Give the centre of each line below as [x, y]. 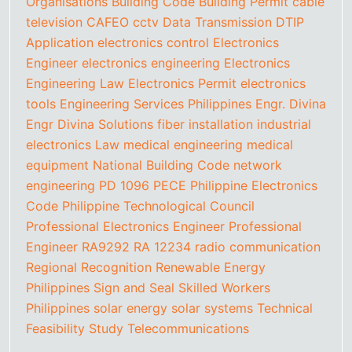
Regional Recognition [89, 268]
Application [60, 43]
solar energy [130, 308]
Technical [285, 308]
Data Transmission [217, 22]
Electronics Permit [182, 84]
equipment [57, 165]
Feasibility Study [75, 329]
